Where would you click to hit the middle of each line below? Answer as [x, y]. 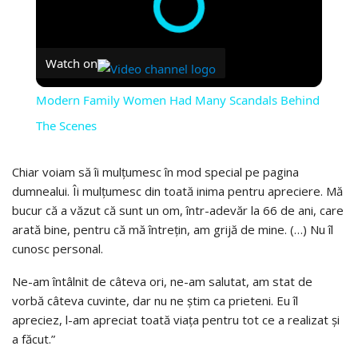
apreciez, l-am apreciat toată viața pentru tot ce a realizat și [176, 320]
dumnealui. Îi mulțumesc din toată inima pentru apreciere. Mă [177, 191]
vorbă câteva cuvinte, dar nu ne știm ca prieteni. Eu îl [155, 301]
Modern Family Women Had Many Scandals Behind [177, 100]
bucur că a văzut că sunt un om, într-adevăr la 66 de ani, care [178, 211]
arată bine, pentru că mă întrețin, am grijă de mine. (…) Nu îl [173, 230]
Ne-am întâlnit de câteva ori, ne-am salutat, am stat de [162, 282]
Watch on [71, 64]
